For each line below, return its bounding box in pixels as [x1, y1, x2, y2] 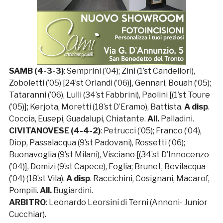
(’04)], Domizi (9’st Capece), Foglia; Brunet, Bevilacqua [8, 161, 206, 171]
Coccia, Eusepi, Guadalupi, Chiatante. [8, 113, 147, 123]
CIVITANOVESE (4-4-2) [8, 125, 101, 135]
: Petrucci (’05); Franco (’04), [100, 125, 202, 135]
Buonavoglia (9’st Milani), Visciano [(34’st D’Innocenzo [8, 149, 209, 159]
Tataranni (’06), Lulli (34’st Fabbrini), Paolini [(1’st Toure [8, 90, 210, 100]
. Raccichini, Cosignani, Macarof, [90, 173, 210, 183]
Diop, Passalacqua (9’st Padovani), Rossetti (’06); [8, 137, 185, 147]
